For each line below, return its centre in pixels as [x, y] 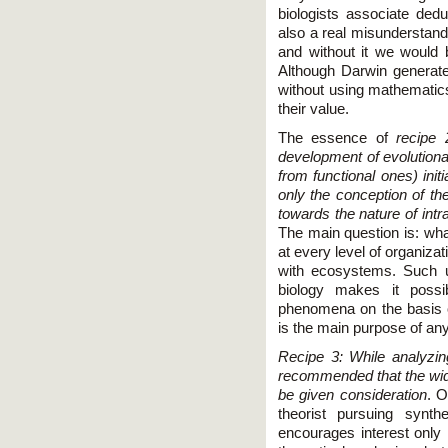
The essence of [337, 137]
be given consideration [352, 394]
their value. [313, 108]
